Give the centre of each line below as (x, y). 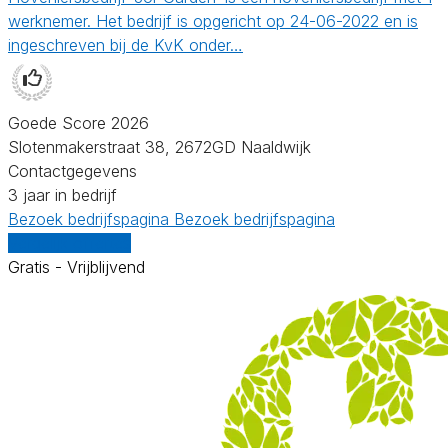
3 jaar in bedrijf (62, 194)
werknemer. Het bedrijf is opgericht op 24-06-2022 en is (213, 20)
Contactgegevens (72, 170)
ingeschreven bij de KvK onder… (125, 44)
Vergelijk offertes (69, 242)
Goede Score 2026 (78, 122)
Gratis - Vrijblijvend (76, 266)
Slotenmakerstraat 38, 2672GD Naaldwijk (159, 146)
